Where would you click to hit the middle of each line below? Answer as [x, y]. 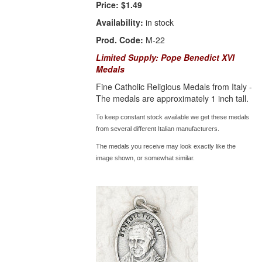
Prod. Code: [120, 40]
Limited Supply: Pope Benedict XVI [166, 58]
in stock [159, 23]
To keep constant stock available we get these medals [173, 117]
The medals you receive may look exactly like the [166, 146]
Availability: [120, 23]
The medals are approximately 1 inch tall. [174, 99]
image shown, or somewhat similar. [146, 158]
